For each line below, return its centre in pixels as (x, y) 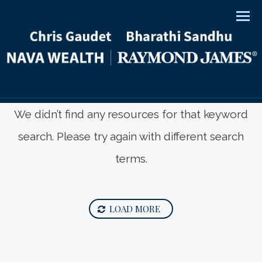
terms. (131, 158)
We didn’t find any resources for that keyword (131, 114)
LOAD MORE (135, 209)
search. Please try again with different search (131, 136)
